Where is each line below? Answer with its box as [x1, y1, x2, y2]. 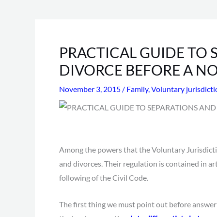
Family [126, 84, 148, 93]
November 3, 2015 [59, 84, 122, 93]
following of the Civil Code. [59, 173, 148, 183]
